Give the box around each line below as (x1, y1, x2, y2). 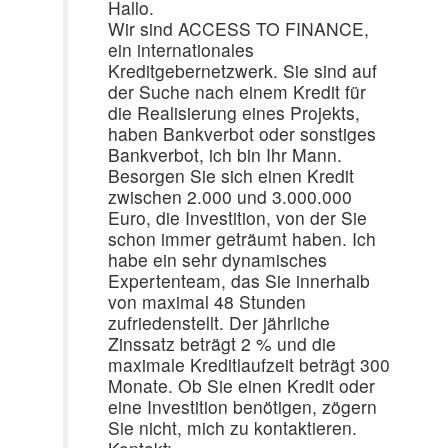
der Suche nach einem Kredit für (108, 79, 366, 104)
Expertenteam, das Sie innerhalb (108, 268, 370, 293)
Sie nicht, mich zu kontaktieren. (108, 415, 357, 440)
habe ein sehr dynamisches (108, 247, 327, 272)
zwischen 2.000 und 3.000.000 (108, 184, 352, 209)
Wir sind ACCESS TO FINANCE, (108, 16, 369, 41)
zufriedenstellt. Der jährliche (108, 310, 330, 335)
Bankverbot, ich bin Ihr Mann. (108, 142, 342, 167)
